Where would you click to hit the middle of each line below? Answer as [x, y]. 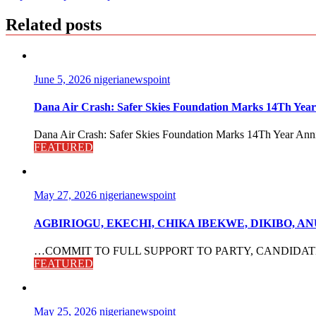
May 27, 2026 [67, 195]
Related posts [54, 25]
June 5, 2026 [64, 79]
